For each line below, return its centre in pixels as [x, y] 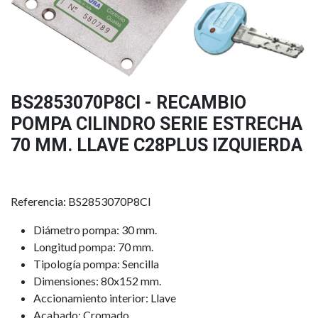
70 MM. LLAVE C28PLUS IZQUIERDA [157, 146]
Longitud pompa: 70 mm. [93, 247]
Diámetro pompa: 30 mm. [95, 230]
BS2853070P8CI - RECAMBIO [128, 103]
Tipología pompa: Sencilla [96, 264]
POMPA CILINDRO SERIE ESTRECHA [157, 124]
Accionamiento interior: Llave [105, 298]
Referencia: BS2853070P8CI [81, 202]
